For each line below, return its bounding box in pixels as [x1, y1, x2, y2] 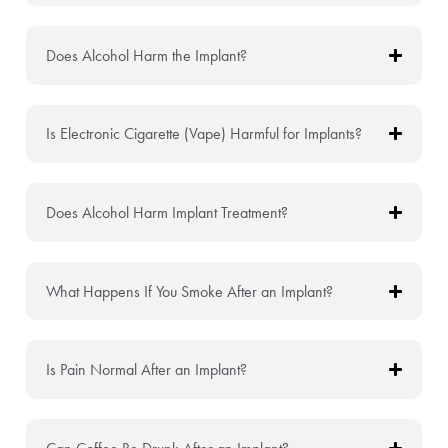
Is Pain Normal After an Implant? [45, 360, 247, 380]
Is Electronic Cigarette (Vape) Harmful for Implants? [45, 124, 362, 144]
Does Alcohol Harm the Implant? [45, 45, 247, 65]
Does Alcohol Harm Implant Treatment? [45, 203, 288, 223]
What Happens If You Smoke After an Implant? [45, 281, 333, 301]
